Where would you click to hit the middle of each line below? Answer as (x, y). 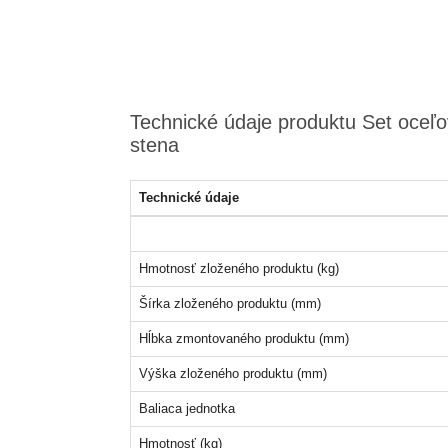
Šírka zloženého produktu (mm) (229, 303)
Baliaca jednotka (186, 408)
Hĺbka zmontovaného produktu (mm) (243, 338)
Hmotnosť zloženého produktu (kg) (238, 268)
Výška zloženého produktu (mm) (232, 373)
